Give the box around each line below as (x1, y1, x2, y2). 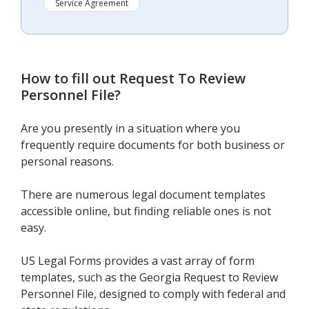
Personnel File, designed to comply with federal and (21, 286, 286, 301)
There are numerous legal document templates (21, 186, 266, 202)
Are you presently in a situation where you (21, 120, 240, 136)
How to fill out (21, 68, 119, 88)
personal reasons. (21, 153, 114, 169)
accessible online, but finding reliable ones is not (21, 203, 271, 219)
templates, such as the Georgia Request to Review (21, 269, 278, 285)
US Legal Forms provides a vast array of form (21, 252, 255, 268)
